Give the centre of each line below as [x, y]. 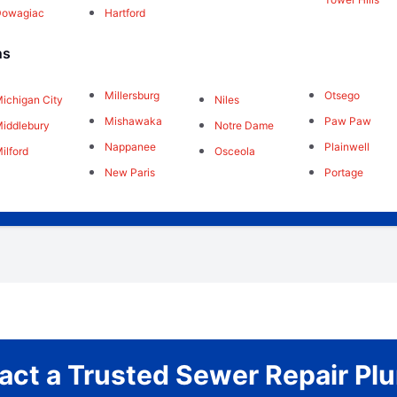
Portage [344, 173]
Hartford [125, 13]
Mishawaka [133, 121]
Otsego [343, 96]
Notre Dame [244, 126]
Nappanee [130, 147]
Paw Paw [348, 121]
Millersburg [132, 96]
